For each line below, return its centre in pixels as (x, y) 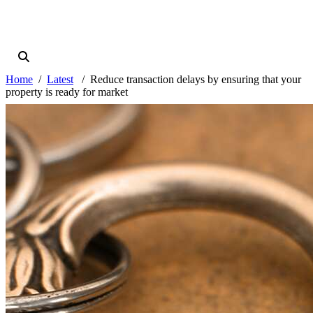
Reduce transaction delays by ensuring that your (196, 80)
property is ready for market (67, 92)
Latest (60, 80)
